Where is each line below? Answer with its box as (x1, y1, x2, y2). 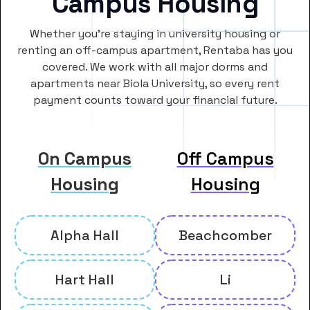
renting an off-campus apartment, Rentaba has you (17, 42, 293, 57)
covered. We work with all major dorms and (42, 59, 268, 74)
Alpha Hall (51, 226, 119, 244)
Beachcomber (179, 226, 272, 244)
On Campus (38, 147, 131, 170)
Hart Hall (55, 270, 114, 289)
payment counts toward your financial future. (33, 92, 277, 107)
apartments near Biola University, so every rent (30, 75, 280, 91)
